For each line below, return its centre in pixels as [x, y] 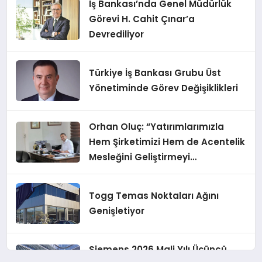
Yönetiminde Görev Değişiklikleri [164, 88]
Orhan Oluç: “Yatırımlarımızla [157, 127]
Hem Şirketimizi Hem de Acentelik [167, 142]
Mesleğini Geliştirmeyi [140, 157]
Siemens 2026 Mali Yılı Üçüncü [158, 250]
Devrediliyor [117, 35]
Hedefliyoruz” [120, 173]
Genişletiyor [117, 211]
